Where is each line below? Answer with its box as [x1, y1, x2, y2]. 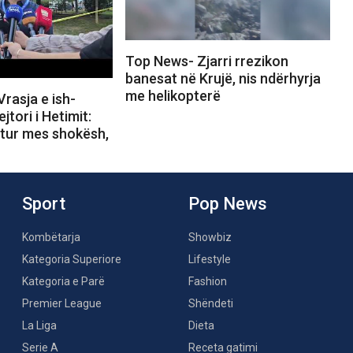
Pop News [188, 194, 267, 214]
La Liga [22, 319, 57, 333]
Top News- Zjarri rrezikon [124, 52, 288, 69]
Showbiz [188, 231, 232, 244]
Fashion [188, 275, 227, 288]
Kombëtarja [22, 231, 80, 244]
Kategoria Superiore [22, 253, 121, 266]
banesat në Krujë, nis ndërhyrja [124, 69, 321, 87]
